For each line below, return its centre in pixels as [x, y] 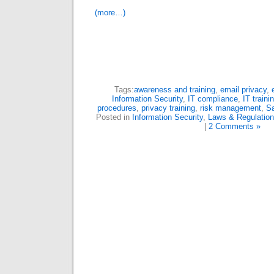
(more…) [110, 13]
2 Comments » [235, 126]
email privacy [243, 90]
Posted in [114, 117]
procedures [117, 108]
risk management [230, 108]
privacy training [168, 108]
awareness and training [174, 90]
